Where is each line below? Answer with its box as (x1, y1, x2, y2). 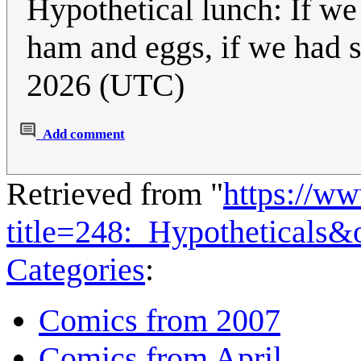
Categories (6, 251, 145, 288)
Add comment (43, 127, 125, 143)
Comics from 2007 (39, 302, 280, 339)
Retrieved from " (6, 176, 223, 213)
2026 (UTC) (27, 67, 185, 104)
